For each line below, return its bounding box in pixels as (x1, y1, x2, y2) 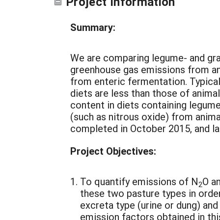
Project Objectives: (70, 144, 156, 157)
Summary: (70, 21, 115, 33)
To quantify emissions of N (80, 175, 198, 188)
